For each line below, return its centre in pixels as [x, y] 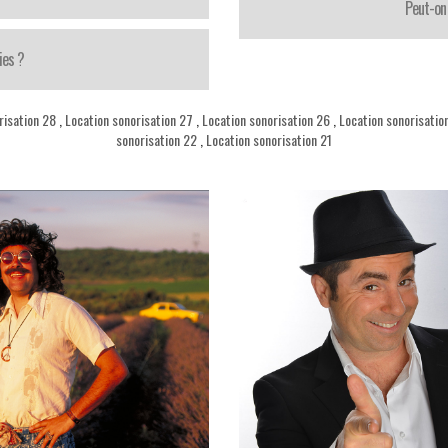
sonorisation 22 [156, 139]
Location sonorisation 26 [266, 119]
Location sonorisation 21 [269, 139]
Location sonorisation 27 [129, 119]
